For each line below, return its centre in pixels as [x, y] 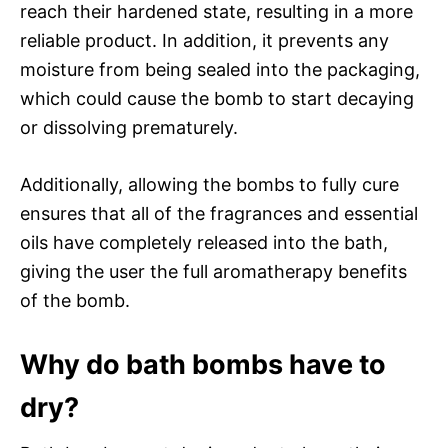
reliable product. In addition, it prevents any [204, 40]
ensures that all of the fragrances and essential [219, 213]
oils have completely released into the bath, [204, 242]
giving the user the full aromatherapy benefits [213, 271]
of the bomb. [75, 300]
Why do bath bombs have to [203, 364]
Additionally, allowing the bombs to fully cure [209, 184]
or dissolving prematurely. [129, 127]
